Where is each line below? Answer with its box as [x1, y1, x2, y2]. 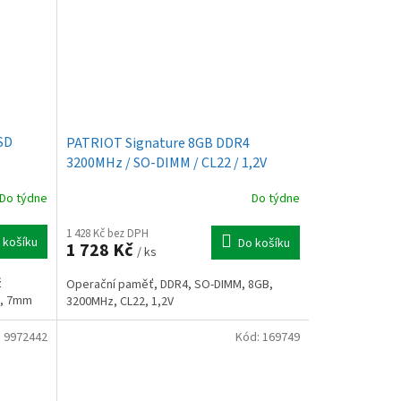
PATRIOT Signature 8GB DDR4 [65, 132, 250, 153]
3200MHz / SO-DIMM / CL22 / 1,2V [65, 152, 267, 173]
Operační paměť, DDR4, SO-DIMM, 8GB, [65, 275, 273, 294]
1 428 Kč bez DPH [65, 225, 149, 242]
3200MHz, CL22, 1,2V [65, 292, 174, 311]
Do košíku [237, 234, 290, 252]
